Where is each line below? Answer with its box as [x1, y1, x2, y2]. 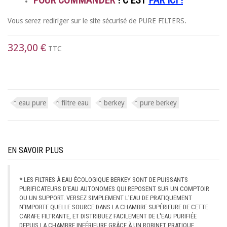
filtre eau [61, 98, 89, 107]
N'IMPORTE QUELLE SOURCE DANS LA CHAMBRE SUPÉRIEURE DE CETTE [19, 203, 208, 211]
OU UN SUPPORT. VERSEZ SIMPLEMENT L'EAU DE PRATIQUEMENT [19, 194, 192, 202]
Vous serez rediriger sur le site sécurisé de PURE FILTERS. [8, 16, 186, 25]
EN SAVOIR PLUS [8, 145, 63, 155]
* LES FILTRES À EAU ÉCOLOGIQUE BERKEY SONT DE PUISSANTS [19, 175, 188, 183]
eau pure [19, 98, 46, 107]
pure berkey [140, 98, 177, 107]
